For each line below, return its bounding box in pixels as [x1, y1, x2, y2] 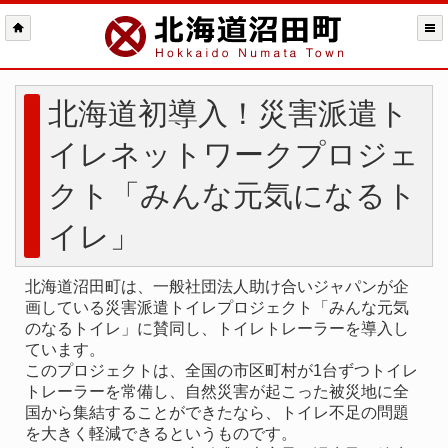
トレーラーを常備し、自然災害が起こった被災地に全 [25, 383, 409, 400]
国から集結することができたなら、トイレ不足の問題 [25, 404, 409, 421]
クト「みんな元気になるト [48, 179, 417, 212]
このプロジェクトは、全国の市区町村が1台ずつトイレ [25, 362, 418, 379]
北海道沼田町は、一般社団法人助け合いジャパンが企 [25, 278, 409, 295]
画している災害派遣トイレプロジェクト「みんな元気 [25, 299, 409, 316]
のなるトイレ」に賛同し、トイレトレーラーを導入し [25, 320, 409, 337]
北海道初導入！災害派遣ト [48, 97, 409, 130]
